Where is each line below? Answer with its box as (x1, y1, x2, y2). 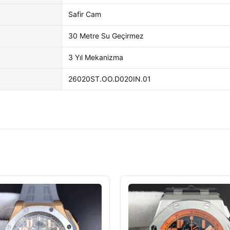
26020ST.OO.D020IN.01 (68, 74, 151, 83)
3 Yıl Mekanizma (68, 53, 123, 62)
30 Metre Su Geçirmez (68, 31, 144, 40)
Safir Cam (68, 10, 101, 18)
